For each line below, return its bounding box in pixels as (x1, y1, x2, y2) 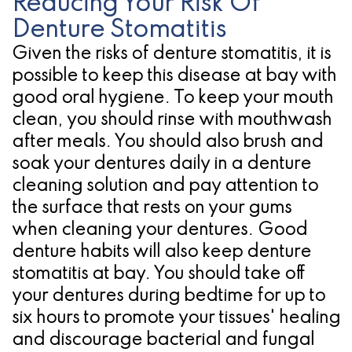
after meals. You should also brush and (12, 133, 323, 151)
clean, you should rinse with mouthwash (12, 111, 332, 129)
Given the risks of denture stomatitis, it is (12, 45, 331, 63)
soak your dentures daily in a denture (12, 155, 311, 173)
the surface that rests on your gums (12, 199, 291, 217)
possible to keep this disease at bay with (12, 67, 336, 85)
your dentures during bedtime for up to (12, 287, 325, 305)
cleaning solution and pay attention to (12, 177, 318, 195)
